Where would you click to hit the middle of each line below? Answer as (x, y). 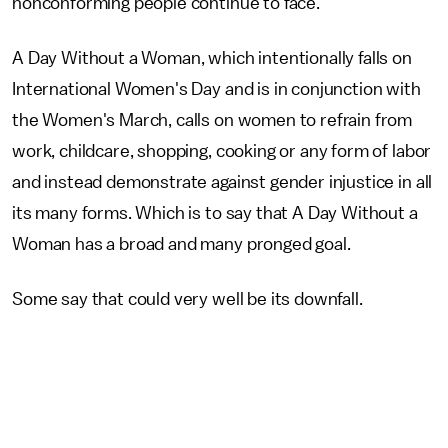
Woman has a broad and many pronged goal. (183, 244)
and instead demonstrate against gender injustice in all (222, 182)
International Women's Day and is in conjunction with (216, 89)
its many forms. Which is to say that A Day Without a (215, 213)
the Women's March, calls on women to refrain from (212, 120)
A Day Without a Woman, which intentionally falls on (212, 58)
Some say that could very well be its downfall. (189, 299)
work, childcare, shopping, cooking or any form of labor (222, 151)
